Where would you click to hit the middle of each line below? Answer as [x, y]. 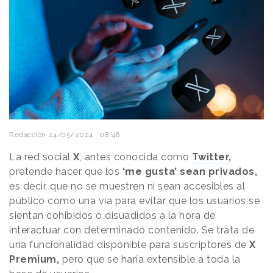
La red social [41, 157]
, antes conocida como [134, 157]
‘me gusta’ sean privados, [188, 171]
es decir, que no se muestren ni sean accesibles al [127, 186]
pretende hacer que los [64, 171]
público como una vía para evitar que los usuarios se [134, 200]
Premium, [34, 259]
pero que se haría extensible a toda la [150, 259]
